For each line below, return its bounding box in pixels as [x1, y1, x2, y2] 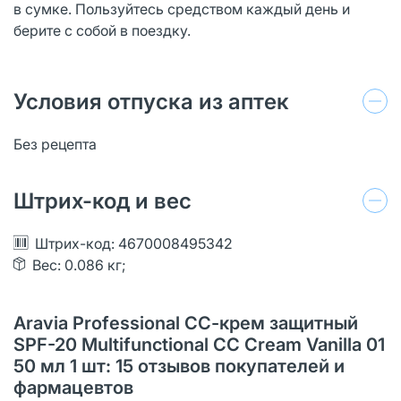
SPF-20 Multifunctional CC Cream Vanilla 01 [13, 333, 385, 355]
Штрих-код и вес [13, 187, 192, 214]
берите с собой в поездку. [13, 21, 191, 39]
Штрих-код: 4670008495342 [35, 234, 233, 252]
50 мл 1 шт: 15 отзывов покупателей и [13, 354, 345, 377]
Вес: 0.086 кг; [32, 255, 126, 274]
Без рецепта [13, 134, 97, 153]
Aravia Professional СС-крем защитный [13, 311, 358, 334]
